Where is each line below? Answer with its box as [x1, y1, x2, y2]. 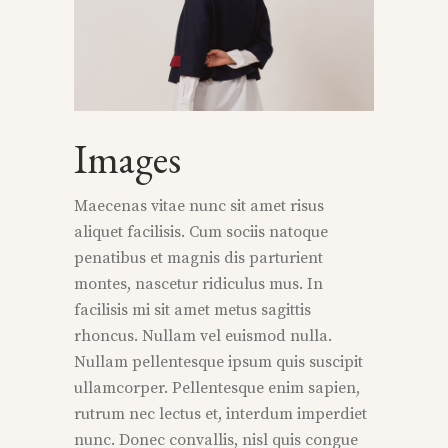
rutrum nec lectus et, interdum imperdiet [74, 404, 367, 425]
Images [74, 133, 181, 186]
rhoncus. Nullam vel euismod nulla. [74, 326, 332, 347]
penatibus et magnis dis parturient [74, 248, 323, 269]
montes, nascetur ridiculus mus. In [74, 274, 323, 295]
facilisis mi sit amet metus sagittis [74, 300, 311, 321]
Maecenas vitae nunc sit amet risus [74, 196, 324, 217]
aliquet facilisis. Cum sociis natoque [74, 222, 328, 243]
